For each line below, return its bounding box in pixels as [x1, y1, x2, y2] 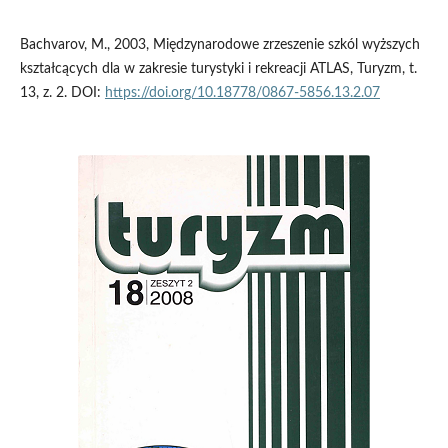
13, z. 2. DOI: [19, 86, 105, 101]
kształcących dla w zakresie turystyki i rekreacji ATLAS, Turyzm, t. [19, 62, 417, 77]
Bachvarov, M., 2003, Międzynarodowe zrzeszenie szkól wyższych [19, 38, 420, 53]
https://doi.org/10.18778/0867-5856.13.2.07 [104, 86, 380, 101]
